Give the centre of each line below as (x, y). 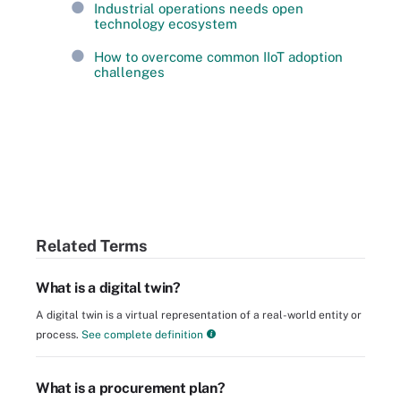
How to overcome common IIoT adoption (218, 56)
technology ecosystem (166, 23)
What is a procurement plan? (131, 388)
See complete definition (141, 335)
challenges (129, 72)
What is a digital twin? (108, 288)
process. (57, 335)
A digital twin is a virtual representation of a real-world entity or (199, 316)
